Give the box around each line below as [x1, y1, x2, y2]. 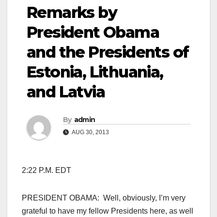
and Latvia [27, 82, 105, 102]
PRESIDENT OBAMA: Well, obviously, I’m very [22, 194, 186, 202]
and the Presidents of [27, 43, 189, 62]
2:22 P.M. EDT [22, 166, 71, 175]
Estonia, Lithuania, [27, 62, 163, 82]
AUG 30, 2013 [71, 129, 109, 136]
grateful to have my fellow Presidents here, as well [22, 207, 193, 216]
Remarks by [27, 3, 117, 22]
